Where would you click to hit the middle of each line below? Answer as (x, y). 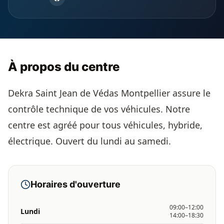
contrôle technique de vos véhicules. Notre (99, 109)
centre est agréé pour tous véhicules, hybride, (105, 125)
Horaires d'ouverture (75, 184)
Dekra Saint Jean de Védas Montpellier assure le (109, 93)
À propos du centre (64, 67)
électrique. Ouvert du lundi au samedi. (89, 141)
